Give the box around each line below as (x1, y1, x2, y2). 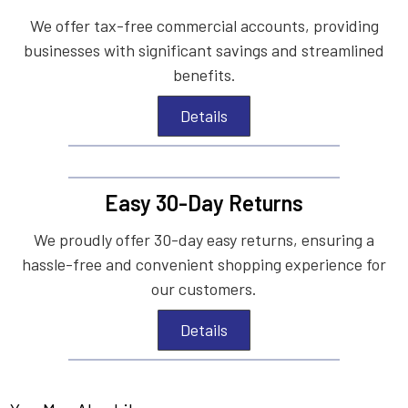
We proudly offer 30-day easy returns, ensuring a (34, 229, 374, 250)
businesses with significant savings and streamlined (24, 39, 384, 60)
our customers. (151, 278, 257, 299)
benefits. (172, 64, 236, 85)
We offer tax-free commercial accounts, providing (29, 15, 379, 36)
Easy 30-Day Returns (105, 189, 303, 216)
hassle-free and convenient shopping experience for (22, 253, 386, 274)
